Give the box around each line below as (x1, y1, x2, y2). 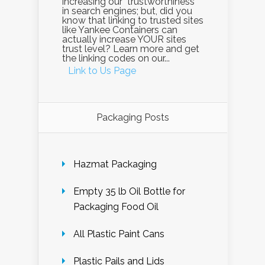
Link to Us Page (68, 65, 136, 76)
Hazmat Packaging (73, 159, 157, 170)
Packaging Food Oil (73, 201, 159, 212)
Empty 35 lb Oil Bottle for (73, 186, 185, 197)
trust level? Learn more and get (62, 43, 199, 54)
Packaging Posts (96, 112, 169, 123)
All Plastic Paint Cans (73, 228, 164, 240)
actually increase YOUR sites (62, 34, 186, 45)
